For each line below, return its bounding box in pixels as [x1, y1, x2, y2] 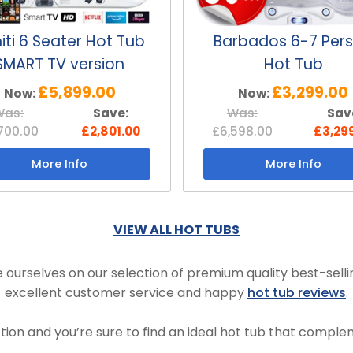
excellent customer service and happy [5, 283, 247, 302]
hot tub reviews [247, 283, 346, 302]
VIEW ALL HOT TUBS [113, 220, 240, 239]
